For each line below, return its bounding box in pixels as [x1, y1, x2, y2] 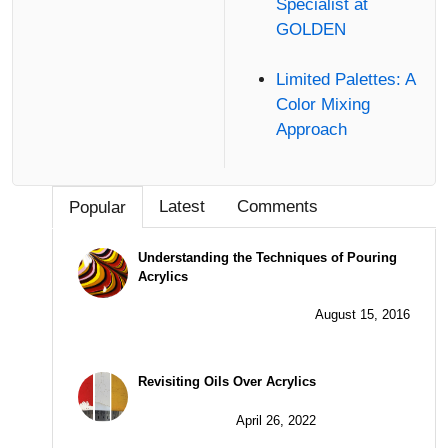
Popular [69, 197, 126, 217]
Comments [237, 196, 318, 216]
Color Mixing [275, 95, 370, 115]
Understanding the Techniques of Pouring [138, 249, 397, 265]
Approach [275, 120, 347, 140]
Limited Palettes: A [275, 70, 415, 90]
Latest [159, 196, 205, 216]
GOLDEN [275, 19, 346, 39]
